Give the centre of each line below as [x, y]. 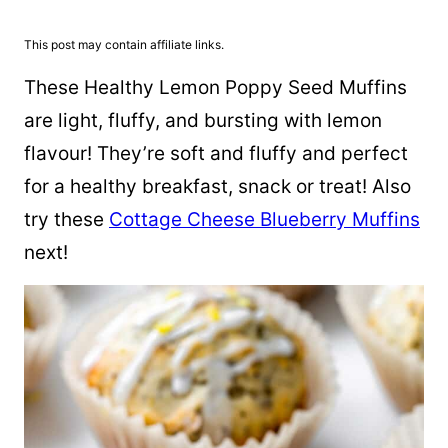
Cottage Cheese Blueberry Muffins [264, 219]
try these [66, 219]
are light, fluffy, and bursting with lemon [203, 120]
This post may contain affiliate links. [124, 44]
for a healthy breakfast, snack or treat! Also [217, 186]
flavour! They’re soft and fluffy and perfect [216, 153]
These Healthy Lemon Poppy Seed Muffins [215, 87]
